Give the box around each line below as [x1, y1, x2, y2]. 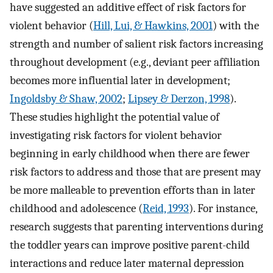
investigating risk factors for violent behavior [10, 129, 222, 143]
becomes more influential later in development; [10, 74, 230, 88]
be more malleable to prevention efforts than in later [10, 183, 255, 197]
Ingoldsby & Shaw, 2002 [10, 92, 122, 106]
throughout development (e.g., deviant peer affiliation [10, 55, 260, 69]
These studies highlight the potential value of [10, 110, 219, 124]
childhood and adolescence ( [10, 202, 143, 216]
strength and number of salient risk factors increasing [10, 37, 263, 51]
